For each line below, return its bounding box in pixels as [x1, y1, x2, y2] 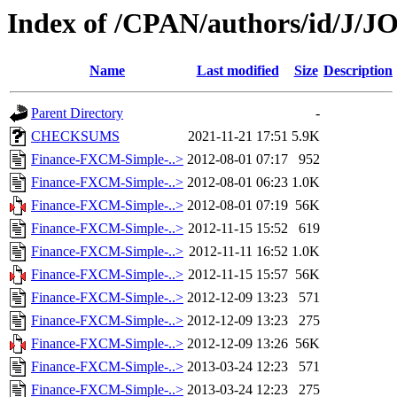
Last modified [196, 63, 279, 79]
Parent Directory [31, 105, 123, 121]
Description [323, 63, 393, 79]
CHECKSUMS [31, 128, 120, 144]
